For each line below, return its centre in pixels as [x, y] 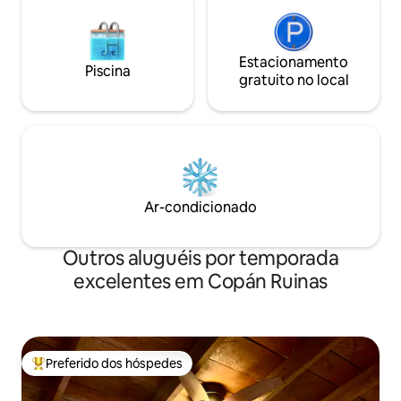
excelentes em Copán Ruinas [200, 282]
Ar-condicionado [200, 207]
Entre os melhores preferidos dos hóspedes [157, 371]
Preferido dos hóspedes [114, 363]
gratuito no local [294, 80]
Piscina [107, 71]
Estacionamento [294, 62]
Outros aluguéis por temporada [200, 258]
